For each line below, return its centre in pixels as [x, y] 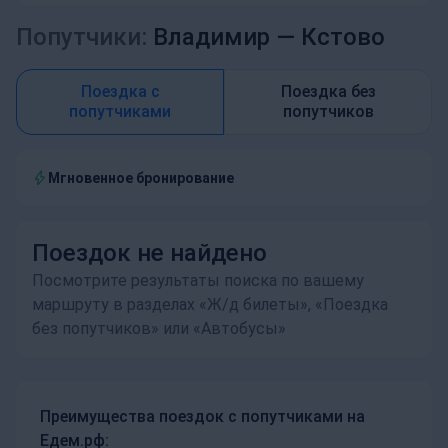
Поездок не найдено [149, 253]
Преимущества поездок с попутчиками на [202, 416]
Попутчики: [81, 37]
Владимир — [224, 37]
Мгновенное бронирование [141, 178]
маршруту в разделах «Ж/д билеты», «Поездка [210, 304]
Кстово [343, 37]
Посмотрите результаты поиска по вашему [198, 280]
